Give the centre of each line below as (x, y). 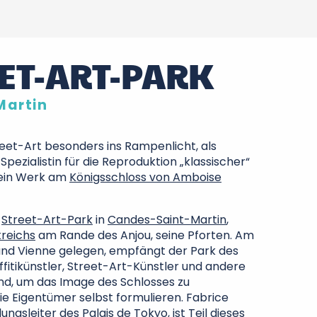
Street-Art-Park (47, 220)
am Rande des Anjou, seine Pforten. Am (145, 235)
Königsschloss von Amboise (145, 177)
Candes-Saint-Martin (167, 220)
